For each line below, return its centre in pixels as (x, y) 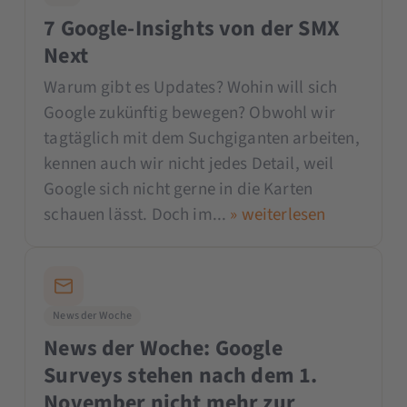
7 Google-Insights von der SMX (192, 28)
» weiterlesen (278, 214)
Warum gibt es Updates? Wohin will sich (191, 87)
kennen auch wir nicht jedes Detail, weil (189, 164)
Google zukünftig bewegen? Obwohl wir (189, 113)
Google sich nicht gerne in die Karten (179, 189)
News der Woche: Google (163, 348)
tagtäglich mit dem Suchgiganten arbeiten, (202, 138)
